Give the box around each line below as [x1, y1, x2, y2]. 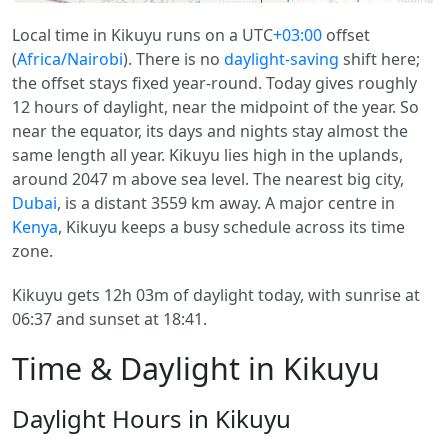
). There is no [123, 48, 224, 70]
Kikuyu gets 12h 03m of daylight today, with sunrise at [12, 284, 420, 306]
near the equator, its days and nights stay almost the [12, 120, 408, 142]
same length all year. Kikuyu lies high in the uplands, [12, 144, 403, 166]
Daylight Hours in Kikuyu [12, 402, 291, 435]
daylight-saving [224, 48, 339, 70]
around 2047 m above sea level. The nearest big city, [12, 168, 404, 190]
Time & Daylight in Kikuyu [12, 348, 380, 389]
